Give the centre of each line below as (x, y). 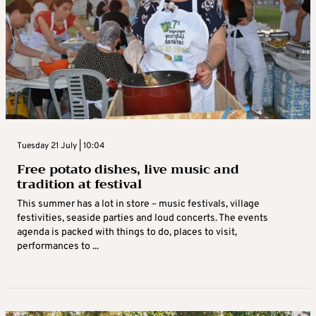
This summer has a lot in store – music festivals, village (138, 204)
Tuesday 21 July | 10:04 (61, 146)
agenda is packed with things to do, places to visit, (127, 232)
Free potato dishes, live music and (128, 169)
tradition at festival (79, 184)
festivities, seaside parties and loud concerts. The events (142, 218)
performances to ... (58, 246)
